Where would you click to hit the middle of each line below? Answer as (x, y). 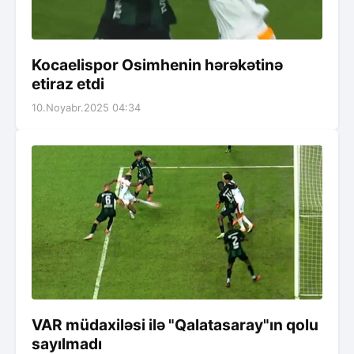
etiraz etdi (68, 83)
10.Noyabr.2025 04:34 (86, 107)
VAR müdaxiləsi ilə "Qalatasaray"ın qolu (175, 325)
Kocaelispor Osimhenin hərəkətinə (157, 64)
